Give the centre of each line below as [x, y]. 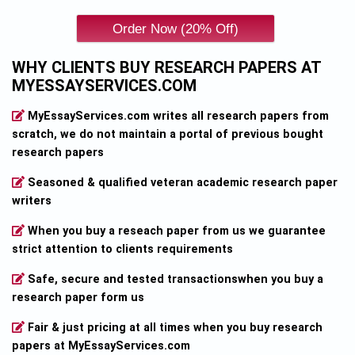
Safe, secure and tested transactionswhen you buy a [174, 279]
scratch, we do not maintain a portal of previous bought [168, 134]
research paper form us [78, 297]
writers [32, 200]
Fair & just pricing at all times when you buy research [174, 327]
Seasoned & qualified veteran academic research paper [181, 182]
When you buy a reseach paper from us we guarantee [176, 231]
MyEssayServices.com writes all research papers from [177, 116]
